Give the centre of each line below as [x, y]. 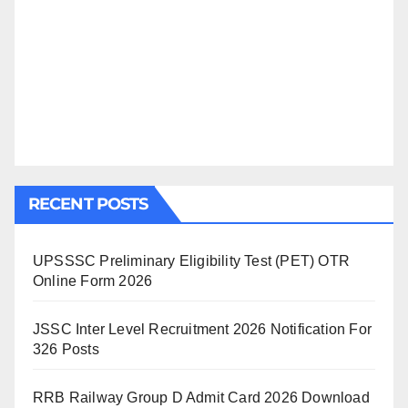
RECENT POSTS [88, 204]
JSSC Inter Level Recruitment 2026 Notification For [203, 329]
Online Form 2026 [93, 281]
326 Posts [66, 349]
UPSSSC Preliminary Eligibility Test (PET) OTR [192, 261]
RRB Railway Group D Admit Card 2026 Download [201, 398]
